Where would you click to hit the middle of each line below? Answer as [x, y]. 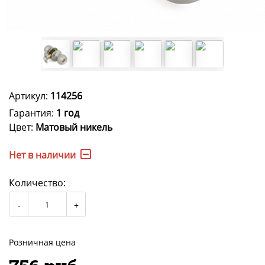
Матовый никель [74, 127]
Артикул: [30, 96]
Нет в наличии [42, 155]
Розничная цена [42, 243]
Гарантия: [33, 113]
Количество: [37, 183]
